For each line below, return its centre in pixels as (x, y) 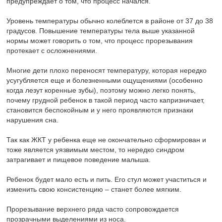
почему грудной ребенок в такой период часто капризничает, (106, 100)
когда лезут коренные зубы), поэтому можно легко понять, (101, 90)
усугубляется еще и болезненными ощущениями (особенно (105, 81)
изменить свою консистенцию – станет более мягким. (94, 190)
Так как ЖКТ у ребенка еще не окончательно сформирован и (107, 140)
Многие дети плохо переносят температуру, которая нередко (107, 71)
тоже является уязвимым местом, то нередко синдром (96, 150)
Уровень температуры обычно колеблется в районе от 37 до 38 (110, 21)
